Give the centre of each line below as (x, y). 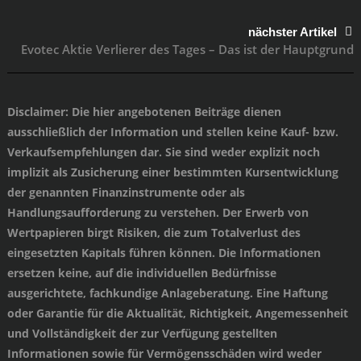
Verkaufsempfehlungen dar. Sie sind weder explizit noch (163, 151)
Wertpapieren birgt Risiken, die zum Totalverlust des (154, 232)
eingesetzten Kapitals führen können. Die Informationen (164, 252)
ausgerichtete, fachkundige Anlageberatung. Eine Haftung (167, 293)
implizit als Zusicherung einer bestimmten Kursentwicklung (172, 172)
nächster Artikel (293, 31)
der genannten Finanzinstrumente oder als (126, 192)
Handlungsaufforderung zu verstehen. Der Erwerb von (158, 212)
